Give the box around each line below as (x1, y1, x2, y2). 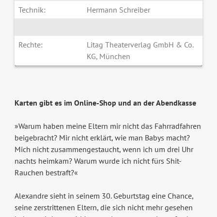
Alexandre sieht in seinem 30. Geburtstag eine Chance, (14, 191, 193, 201)
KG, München (87, 51, 130, 62)
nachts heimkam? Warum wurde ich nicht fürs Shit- (14, 156, 182, 166)
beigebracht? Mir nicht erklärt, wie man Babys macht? (14, 133, 190, 143)
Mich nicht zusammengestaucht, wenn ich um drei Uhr (14, 144, 193, 155)
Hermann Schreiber (87, 5, 150, 15)
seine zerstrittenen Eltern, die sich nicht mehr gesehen (14, 202, 193, 213)
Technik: (18, 5, 46, 15)
